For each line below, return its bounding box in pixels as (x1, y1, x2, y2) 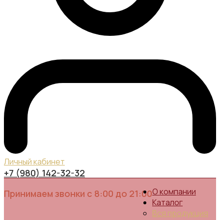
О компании (152, 186, 196, 197)
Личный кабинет (4, 156, 65, 167)
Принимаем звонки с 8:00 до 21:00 (4, 188, 152, 200)
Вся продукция (152, 208, 208, 219)
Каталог (152, 197, 183, 208)
